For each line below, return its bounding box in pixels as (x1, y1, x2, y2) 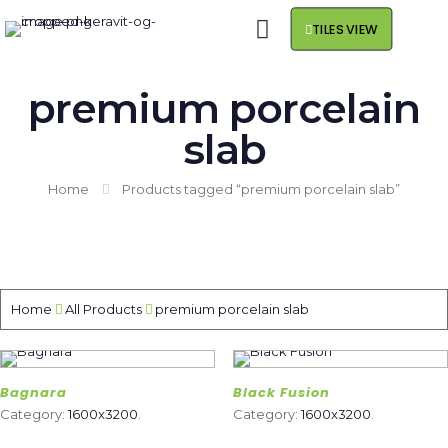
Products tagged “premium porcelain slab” (122, 181, 400, 197)
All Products (65, 301, 142, 317)
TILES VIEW (312, 20, 378, 38)
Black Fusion (232, 383, 330, 402)
